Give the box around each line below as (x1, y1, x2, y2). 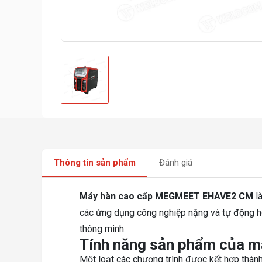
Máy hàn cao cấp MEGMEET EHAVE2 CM (80, 191, 253, 202)
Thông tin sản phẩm (54, 157, 136, 168)
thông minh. (80, 223, 126, 235)
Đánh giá (159, 157, 192, 168)
